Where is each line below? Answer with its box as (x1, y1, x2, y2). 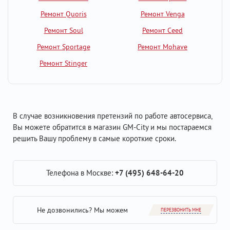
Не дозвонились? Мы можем (36, 205, 128, 215)
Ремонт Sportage (36, 42, 90, 51)
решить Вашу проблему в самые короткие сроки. (13, 133, 176, 143)
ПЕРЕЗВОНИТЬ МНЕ (160, 207, 201, 213)
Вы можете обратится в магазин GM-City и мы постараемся (13, 122, 212, 132)
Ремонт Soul (44, 26, 83, 35)
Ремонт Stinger (40, 59, 87, 68)
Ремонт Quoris (40, 9, 87, 18)
